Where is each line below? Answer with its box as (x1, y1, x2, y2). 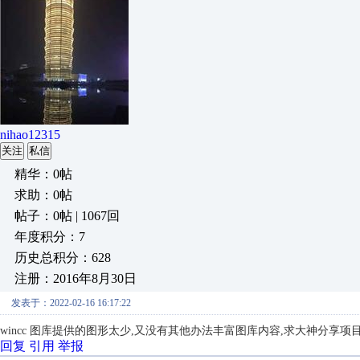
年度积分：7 (14, 230, 85, 243)
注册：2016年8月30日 (14, 272, 137, 285)
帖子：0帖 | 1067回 (14, 209, 120, 223)
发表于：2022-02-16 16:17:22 (11, 297, 131, 309)
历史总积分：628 (14, 251, 111, 264)
